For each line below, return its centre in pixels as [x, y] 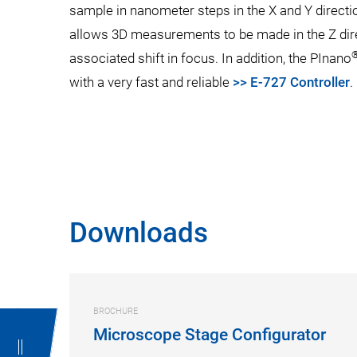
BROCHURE [116, 311]
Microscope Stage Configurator [210, 335]
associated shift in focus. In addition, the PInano [210, 58]
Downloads [139, 233]
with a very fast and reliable [151, 82]
